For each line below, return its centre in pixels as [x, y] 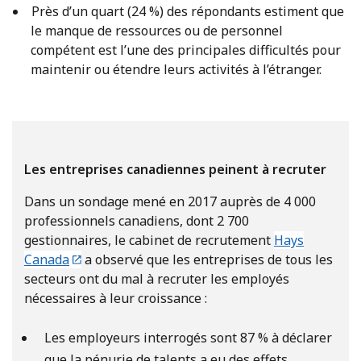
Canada [47, 259]
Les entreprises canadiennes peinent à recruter [175, 169]
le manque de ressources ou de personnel [157, 30]
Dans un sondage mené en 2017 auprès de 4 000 [170, 201]
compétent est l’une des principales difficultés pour [186, 50]
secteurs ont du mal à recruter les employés [157, 278]
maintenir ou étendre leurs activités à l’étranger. [176, 69]
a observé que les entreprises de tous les [207, 259]
